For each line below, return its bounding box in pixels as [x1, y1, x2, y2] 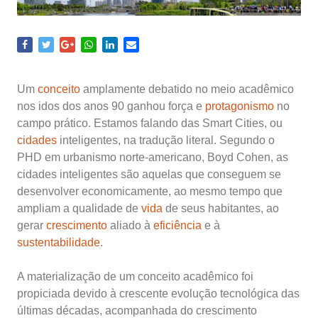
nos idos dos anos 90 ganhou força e [17, 100, 205, 112]
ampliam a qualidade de [17, 202, 141, 214]
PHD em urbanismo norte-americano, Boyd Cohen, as [17, 151, 288, 163]
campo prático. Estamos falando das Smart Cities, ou [17, 117, 283, 129]
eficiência [153, 219, 202, 231]
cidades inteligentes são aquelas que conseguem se [17, 168, 281, 180]
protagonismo [205, 100, 274, 112]
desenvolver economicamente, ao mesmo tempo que [17, 185, 283, 197]
